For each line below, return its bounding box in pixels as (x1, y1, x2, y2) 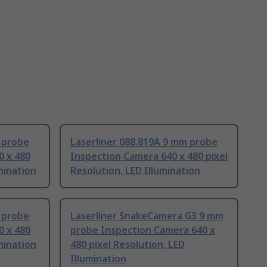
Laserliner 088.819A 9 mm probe (70, 135, 218, 149)
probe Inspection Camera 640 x (70, 223, 215, 237)
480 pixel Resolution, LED (70, 238, 185, 252)
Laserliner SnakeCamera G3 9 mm (70, 209, 223, 223)
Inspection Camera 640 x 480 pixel (70, 150, 228, 163)
